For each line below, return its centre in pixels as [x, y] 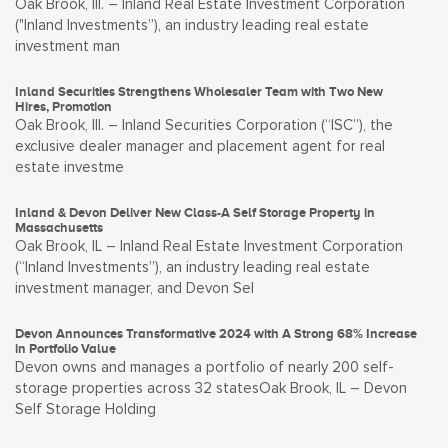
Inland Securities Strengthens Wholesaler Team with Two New [199, 91]
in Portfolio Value [65, 348]
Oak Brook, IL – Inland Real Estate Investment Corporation [209, 246]
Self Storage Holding [85, 409]
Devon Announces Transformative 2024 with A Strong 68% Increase [216, 333]
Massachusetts [59, 227]
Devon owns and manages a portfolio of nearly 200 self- [204, 367]
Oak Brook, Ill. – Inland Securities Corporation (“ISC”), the [204, 125]
